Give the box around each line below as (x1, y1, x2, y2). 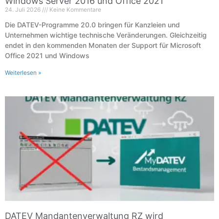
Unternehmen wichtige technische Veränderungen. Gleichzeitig (5, 30, 207, 39)
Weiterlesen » (5, 68, 41, 76)
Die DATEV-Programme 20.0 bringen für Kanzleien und (5, 20, 180, 29)
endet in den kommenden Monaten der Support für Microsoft (5, 41, 201, 49)
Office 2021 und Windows (5, 51, 89, 60)
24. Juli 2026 (5, 5, 42, 13)
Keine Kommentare (48, 5, 101, 13)
